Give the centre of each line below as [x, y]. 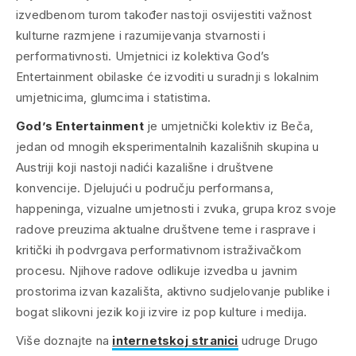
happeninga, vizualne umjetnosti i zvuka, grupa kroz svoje [176, 209]
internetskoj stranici [175, 341]
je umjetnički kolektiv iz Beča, [228, 126]
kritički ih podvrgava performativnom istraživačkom [159, 250]
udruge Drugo [278, 341]
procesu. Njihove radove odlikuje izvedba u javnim [157, 271]
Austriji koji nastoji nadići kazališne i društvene [145, 168]
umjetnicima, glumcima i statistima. [113, 98]
